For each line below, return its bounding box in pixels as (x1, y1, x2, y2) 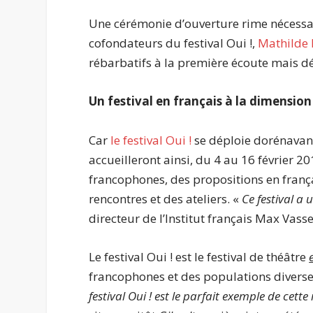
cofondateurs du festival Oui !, (89, 35, 259, 52)
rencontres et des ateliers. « (89, 190, 242, 207)
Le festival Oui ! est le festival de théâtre (89, 248, 310, 265)
